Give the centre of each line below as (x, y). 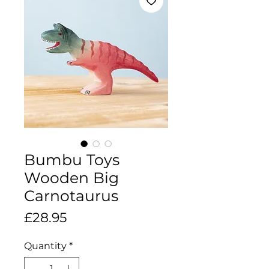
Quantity (45, 246)
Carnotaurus (71, 195)
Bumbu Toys (72, 159)
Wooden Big (71, 177)
